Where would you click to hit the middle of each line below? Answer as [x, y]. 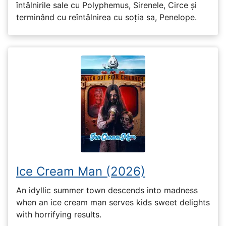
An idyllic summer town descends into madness [107, 190]
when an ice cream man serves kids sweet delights [113, 202]
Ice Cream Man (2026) [81, 172]
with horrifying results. [59, 214]
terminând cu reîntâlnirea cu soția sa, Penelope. [106, 17]
